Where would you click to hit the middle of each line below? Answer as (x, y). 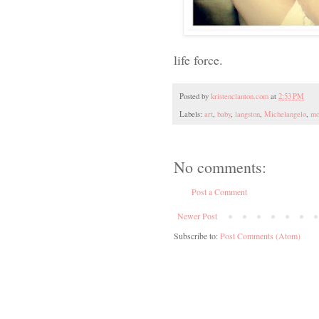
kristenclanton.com (240, 96)
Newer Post (197, 216)
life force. (198, 59)
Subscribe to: (197, 236)
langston (247, 114)
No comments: (220, 167)
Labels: (192, 114)
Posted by (195, 96)
